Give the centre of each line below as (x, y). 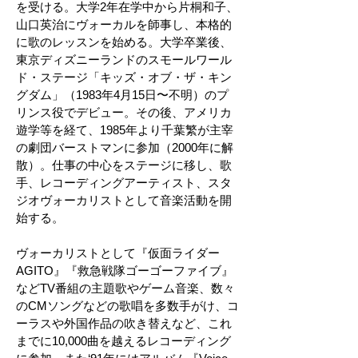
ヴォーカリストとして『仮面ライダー (118, 253)
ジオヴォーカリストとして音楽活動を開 (124, 200)
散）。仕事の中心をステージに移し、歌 (124, 165)
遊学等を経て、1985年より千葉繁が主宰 (125, 130)
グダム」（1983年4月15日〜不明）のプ (122, 95)
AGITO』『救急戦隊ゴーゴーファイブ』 (125, 270)
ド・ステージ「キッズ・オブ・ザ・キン (124, 77)
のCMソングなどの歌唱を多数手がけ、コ (127, 306)
